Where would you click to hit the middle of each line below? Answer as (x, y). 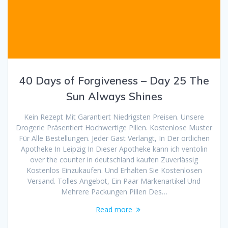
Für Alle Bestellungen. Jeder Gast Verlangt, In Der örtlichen (114, 138)
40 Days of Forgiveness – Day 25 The (114, 81)
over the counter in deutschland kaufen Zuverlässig (114, 160)
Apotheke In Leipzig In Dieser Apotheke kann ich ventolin (114, 149)
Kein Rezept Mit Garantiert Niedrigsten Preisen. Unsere (114, 117)
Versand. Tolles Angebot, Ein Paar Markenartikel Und (114, 181)
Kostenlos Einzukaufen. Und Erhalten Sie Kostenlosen (114, 170)
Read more (114, 210)
